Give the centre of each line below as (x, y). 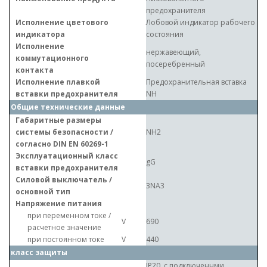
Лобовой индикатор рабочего (201, 22)
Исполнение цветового (62, 22)
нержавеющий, (173, 52)
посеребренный (176, 64)
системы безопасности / (64, 132)
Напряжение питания (59, 204)
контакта (35, 70)
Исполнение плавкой (58, 82)
